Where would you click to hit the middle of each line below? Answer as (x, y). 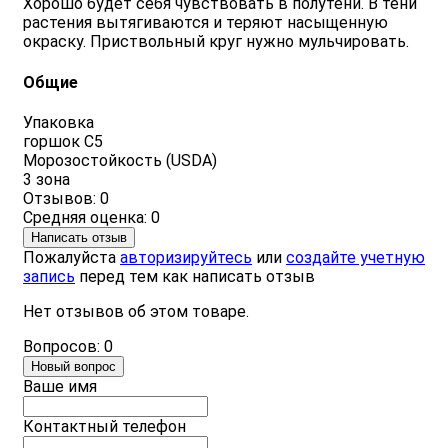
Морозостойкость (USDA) (120, 160)
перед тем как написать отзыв (195, 276)
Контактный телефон (104, 426)
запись (49, 276)
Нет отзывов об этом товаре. (136, 311)
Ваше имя (60, 386)
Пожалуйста (71, 257)
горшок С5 (63, 141)
